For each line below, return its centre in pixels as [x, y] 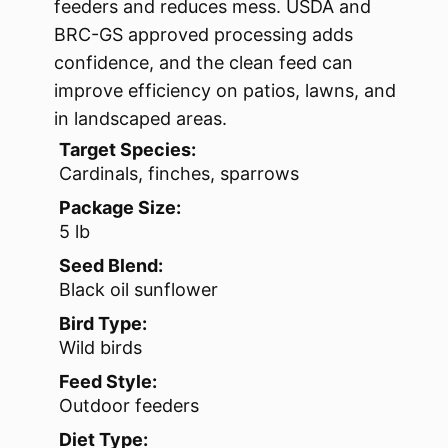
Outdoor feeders [129, 406]
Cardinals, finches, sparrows [179, 174]
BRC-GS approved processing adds [203, 35]
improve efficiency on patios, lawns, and [225, 91]
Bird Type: [103, 324]
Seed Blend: [111, 266]
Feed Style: [108, 382]
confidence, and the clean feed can [203, 63]
